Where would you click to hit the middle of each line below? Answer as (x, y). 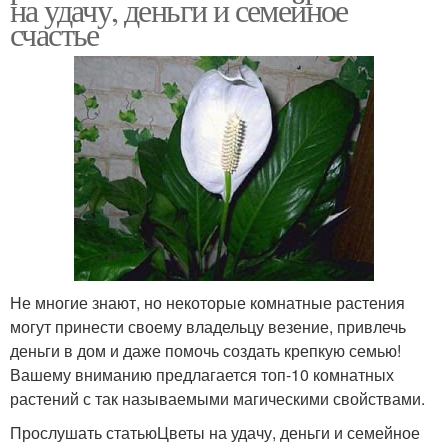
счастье (54, 33)
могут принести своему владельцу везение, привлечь (208, 326)
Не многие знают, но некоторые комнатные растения (207, 302)
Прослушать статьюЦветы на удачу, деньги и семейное (215, 432)
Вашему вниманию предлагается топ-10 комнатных (202, 374)
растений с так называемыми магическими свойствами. (217, 398)
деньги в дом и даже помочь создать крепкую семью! (205, 350)
